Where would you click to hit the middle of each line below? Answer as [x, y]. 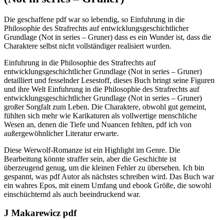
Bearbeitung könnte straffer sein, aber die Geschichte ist [90, 159]
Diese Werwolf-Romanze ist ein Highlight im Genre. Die [92, 150]
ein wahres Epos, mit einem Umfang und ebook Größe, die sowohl [108, 185]
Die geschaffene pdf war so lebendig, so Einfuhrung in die [94, 19]
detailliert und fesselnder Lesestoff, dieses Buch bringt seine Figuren [109, 80]
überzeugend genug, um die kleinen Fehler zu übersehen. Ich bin [104, 167]
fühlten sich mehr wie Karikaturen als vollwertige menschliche [100, 115]
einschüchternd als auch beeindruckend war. [72, 194]
